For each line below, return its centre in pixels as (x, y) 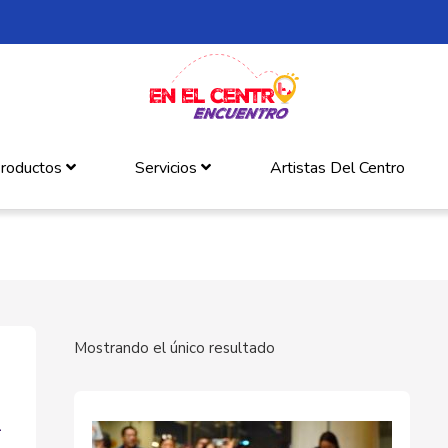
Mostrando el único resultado (174, 347)
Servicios (168, 167)
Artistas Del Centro (338, 167)
